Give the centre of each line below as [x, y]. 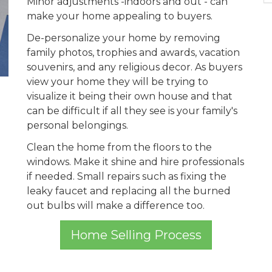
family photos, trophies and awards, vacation [133, 53]
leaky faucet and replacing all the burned [129, 191]
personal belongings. [77, 125]
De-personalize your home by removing [124, 38]
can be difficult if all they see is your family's [132, 111]
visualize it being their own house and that [130, 96]
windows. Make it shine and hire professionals [135, 162]
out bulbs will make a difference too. [116, 206]
